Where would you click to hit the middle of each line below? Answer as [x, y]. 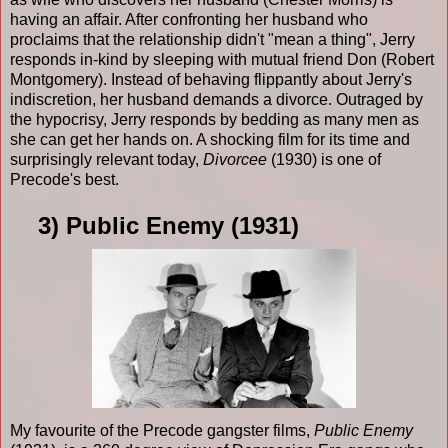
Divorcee [235, 159]
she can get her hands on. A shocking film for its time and [210, 139]
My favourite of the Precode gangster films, [162, 430]
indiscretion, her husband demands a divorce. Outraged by [216, 99]
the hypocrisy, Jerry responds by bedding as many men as [214, 119]
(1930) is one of [324, 159]
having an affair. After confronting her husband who [189, 19]
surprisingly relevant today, [106, 159]
